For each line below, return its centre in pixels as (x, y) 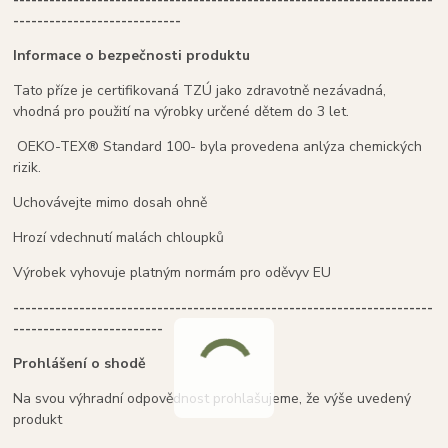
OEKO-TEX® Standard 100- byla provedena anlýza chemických (218, 147)
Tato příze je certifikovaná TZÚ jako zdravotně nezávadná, (200, 91)
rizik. (27, 168)
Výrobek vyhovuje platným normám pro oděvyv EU (172, 273)
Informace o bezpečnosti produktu (132, 56)
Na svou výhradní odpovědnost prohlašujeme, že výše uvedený (212, 399)
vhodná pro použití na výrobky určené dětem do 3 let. (181, 112)
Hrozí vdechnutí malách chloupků (119, 238)
